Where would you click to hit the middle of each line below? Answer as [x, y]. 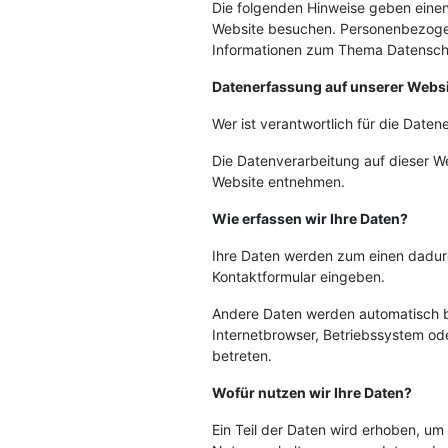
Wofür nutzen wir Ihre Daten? [312, 392]
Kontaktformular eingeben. [298, 276]
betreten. [242, 355]
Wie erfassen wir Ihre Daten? [310, 218]
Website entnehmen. [278, 181]
